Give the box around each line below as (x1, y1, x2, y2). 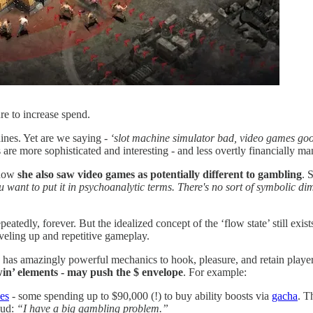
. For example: (183, 265, 247, 278)
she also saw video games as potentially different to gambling (17, 168, 302, 180)
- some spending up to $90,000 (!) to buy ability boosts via (9, 289, 272, 302)
